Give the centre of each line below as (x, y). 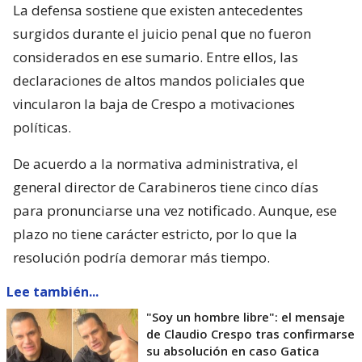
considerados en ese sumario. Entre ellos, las (156, 57)
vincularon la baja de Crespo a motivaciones (154, 104)
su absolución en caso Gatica (233, 351)
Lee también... (53, 292)
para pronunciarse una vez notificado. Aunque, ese (175, 211)
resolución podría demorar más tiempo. (141, 258)
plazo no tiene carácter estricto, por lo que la (155, 234)
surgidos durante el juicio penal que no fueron (162, 34)
